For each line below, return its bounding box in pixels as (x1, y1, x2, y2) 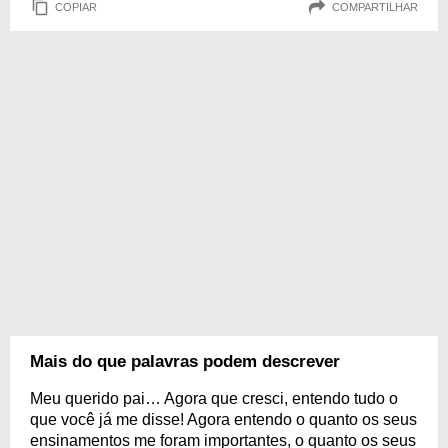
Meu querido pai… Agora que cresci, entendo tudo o (30, 390, 398, 407)
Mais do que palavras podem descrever (30, 352, 340, 371)
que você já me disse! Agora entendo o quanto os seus (30, 411, 417, 428)
